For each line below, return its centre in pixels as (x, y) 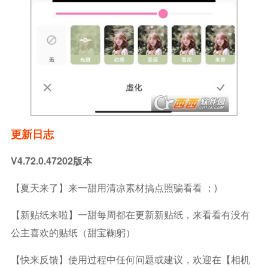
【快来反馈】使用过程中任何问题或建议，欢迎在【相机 (130, 259)
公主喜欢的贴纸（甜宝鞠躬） (73, 232)
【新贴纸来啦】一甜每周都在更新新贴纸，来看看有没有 (130, 214)
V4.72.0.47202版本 (51, 160)
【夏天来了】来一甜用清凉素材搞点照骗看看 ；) (114, 187)
